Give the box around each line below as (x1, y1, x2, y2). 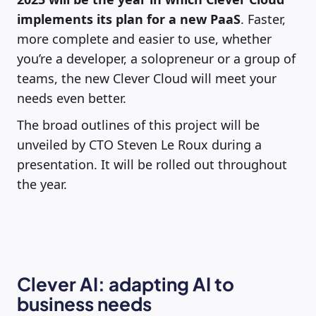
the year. (17, 175, 67, 193)
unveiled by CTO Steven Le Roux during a (17, 135, 262, 153)
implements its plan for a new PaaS (17, 10, 241, 28)
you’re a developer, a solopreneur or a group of (17, 49, 296, 67)
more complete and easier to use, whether (17, 30, 272, 47)
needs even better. (17, 89, 126, 107)
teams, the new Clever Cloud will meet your (17, 69, 276, 87)
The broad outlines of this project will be (17, 116, 260, 133)
